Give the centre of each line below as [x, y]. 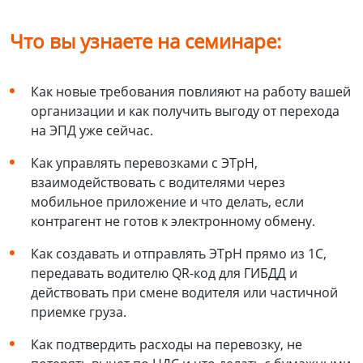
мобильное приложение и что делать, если [167, 202]
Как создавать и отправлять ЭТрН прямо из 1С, [179, 254]
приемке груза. [79, 312]
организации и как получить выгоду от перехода [185, 111]
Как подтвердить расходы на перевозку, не [167, 345]
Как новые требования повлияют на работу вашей [191, 92]
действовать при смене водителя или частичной [184, 293]
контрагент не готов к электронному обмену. [173, 222]
